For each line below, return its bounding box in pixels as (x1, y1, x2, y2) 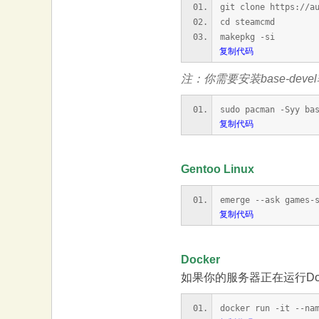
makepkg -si (220, 32, 275, 42)
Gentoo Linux (181, 163, 254, 175)
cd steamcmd (220, 17, 275, 27)
